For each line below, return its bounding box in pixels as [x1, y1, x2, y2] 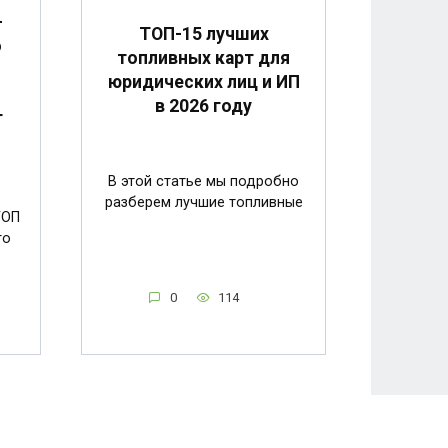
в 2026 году [155, 96, 252, 117]
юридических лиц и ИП [107, 72, 300, 93]
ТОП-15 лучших [138, 24, 269, 45]
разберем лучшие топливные [104, 194, 303, 212]
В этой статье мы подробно [108, 173, 299, 191]
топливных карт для [117, 48, 290, 69]
